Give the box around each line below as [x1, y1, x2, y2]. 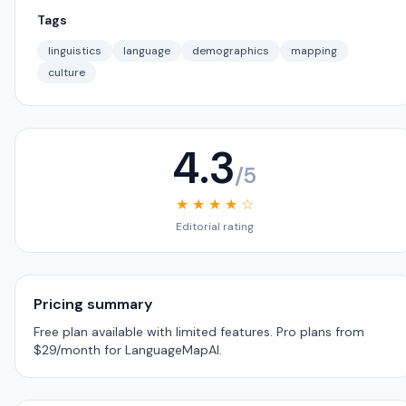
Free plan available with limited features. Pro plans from [34, 324, 364, 340]
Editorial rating [175, 219, 254, 234]
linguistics [48, 43, 101, 58]
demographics [192, 43, 269, 58]
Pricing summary [34, 295, 152, 314]
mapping [291, 43, 337, 58]
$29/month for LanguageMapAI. [34, 342, 222, 358]
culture [48, 65, 85, 80]
